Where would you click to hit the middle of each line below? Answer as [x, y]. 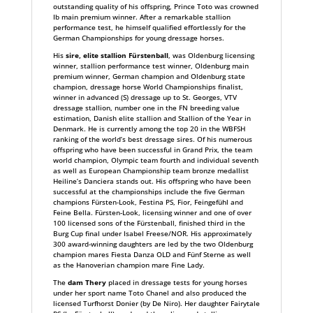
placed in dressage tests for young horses [176, 282]
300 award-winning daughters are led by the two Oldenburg [153, 244]
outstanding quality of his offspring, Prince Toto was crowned [155, 6]
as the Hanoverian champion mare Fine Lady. [129, 265]
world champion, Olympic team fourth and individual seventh [155, 160]
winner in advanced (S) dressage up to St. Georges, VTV [145, 97]
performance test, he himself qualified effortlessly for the [149, 27]
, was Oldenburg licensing [211, 55]
